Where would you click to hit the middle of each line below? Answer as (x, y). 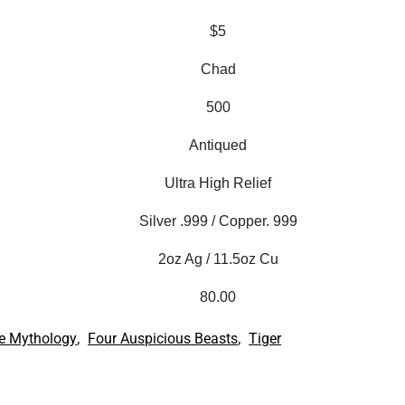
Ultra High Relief (218, 183)
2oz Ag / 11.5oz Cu (218, 259)
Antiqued (218, 145)
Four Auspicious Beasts (163, 339)
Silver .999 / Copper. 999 (218, 221)
